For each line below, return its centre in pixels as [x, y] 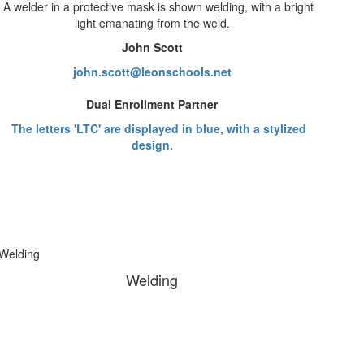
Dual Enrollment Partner [152, 104]
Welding [152, 279]
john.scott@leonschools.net [152, 71]
